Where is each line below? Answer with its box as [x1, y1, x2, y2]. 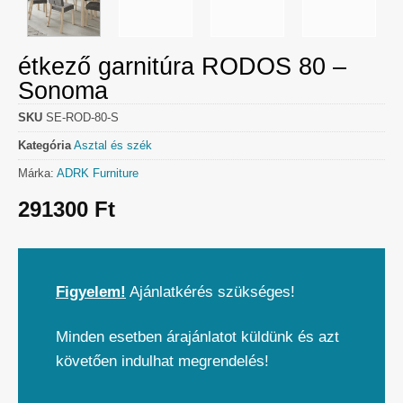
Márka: [18, 166, 57, 181]
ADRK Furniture [57, 166, 139, 181]
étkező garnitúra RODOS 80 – [18, 53, 346, 81]
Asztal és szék [74, 139, 152, 153]
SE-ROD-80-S [46, 111, 119, 125]
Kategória [18, 139, 71, 153]
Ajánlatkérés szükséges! [126, 283, 295, 301]
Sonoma [18, 77, 108, 105]
